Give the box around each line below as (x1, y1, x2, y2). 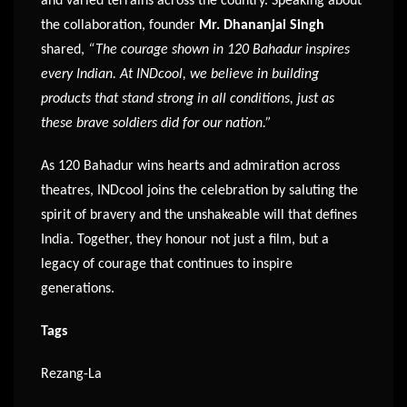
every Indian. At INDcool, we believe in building (41, 66, 319, 82)
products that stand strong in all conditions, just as (41, 91, 334, 106)
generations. (41, 281, 114, 296)
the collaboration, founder (41, 17, 199, 33)
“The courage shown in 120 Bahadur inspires (88, 42, 350, 57)
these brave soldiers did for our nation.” (41, 115, 272, 131)
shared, (41, 42, 88, 57)
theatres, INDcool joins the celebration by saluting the (41, 183, 358, 198)
